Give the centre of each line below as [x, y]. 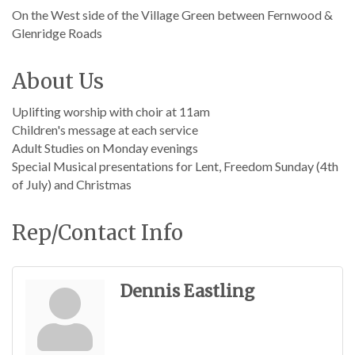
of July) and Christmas [72, 184]
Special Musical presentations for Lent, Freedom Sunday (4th [175, 166]
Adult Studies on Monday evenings [105, 148]
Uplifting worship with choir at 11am [111, 111]
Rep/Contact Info [97, 233]
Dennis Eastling [187, 291]
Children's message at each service [105, 130]
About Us [58, 81]
